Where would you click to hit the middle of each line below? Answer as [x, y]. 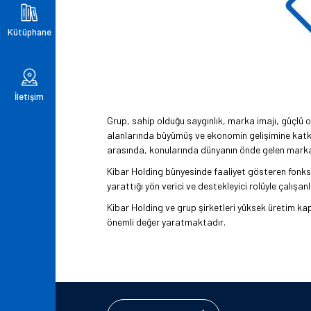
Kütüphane [29, 32]
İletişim [29, 96]
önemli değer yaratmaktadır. [166, 222]
